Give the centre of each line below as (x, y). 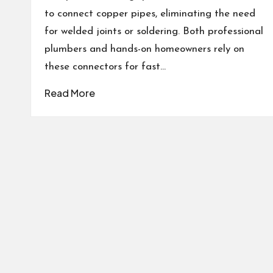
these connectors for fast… (105, 66)
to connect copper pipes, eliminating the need (150, 13)
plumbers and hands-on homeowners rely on (144, 49)
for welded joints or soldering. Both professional (154, 31)
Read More (70, 93)
